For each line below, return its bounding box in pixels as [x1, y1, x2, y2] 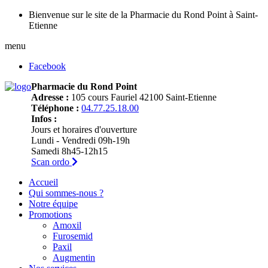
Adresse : [31, 92, 69, 102]
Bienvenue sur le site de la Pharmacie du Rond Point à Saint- [29, 10, 258, 20]
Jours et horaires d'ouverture [31, 124, 137, 135]
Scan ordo [31, 157, 72, 167]
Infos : [31, 114, 57, 124]
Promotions [29, 209, 72, 220]
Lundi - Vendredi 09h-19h [31, 135, 130, 145]
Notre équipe [29, 199, 78, 209]
